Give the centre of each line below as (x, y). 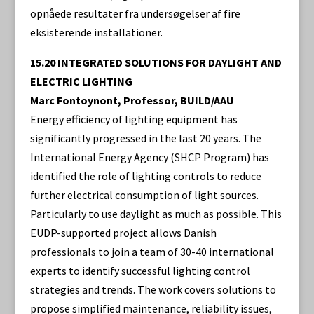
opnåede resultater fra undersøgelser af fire (135, 13)
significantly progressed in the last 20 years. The (145, 138)
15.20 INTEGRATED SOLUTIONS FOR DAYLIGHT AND (156, 62)
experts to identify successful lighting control (140, 271)
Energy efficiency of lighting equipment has (134, 119)
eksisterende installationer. (96, 32)
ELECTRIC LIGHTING (81, 81)
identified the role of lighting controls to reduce (145, 176)
